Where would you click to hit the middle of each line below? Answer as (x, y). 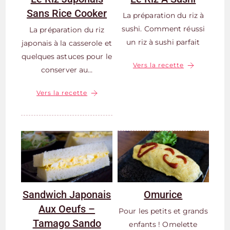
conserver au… (67, 70)
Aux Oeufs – (67, 209)
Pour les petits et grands (163, 211)
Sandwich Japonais (67, 195)
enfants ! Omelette (163, 224)
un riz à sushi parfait (163, 42)
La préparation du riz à (163, 15)
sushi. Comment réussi (163, 29)
